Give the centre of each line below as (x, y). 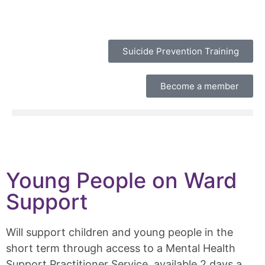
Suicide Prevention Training (181, 51)
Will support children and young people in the (119, 232)
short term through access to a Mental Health (121, 248)
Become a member (200, 86)
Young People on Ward (122, 180)
